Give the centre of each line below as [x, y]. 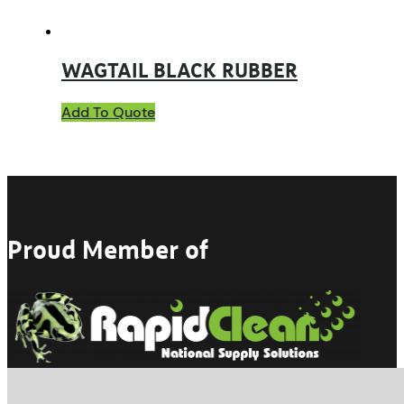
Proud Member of [108, 251]
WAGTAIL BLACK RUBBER [179, 72]
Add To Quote [108, 113]
